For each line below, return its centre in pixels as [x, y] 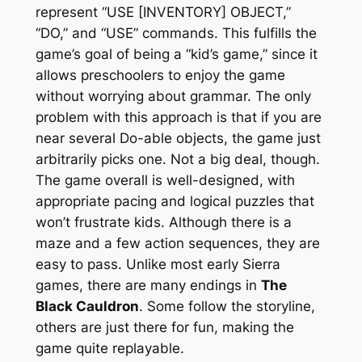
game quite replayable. [109, 349]
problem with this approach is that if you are [178, 118]
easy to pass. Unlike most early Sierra [158, 265]
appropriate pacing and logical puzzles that [175, 202]
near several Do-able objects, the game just [178, 139]
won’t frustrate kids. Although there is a [163, 223]
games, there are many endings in [148, 286]
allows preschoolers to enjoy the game [160, 76]
